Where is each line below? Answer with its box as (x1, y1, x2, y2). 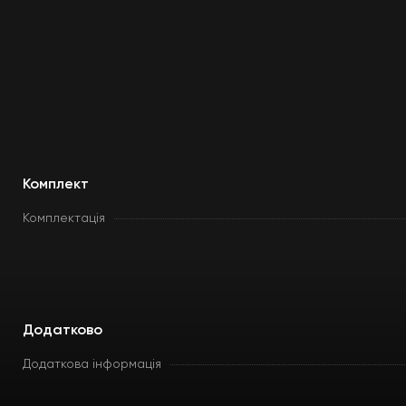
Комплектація (23, 212, 105, 225)
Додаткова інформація (23, 358, 161, 371)
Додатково (23, 324, 102, 338)
